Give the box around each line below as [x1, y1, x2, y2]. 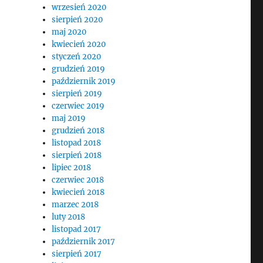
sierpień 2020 [52, 15, 103, 25]
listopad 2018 [52, 138, 102, 148]
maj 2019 [52, 113, 86, 123]
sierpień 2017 [52, 249, 102, 259]
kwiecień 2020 [52, 39, 106, 49]
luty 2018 [52, 212, 86, 222]
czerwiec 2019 [52, 101, 105, 111]
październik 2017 [52, 237, 116, 247]
